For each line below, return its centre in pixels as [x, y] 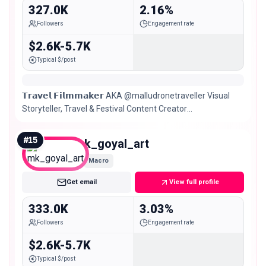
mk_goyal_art [112, 144]
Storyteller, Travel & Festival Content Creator [104, 109]
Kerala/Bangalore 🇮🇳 [64, 122]
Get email [81, 182]
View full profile [194, 182]
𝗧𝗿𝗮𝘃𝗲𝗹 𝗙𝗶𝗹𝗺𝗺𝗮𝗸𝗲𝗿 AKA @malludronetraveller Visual [126, 96]
